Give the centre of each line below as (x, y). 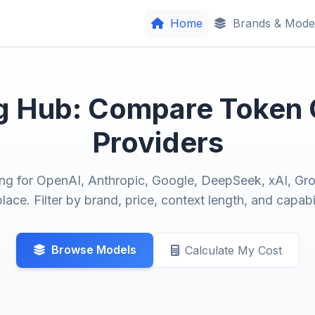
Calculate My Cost (233, 250)
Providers (157, 142)
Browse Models (94, 250)
